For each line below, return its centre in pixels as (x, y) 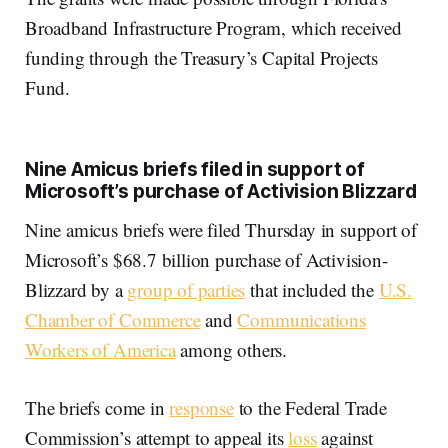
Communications (301, 320)
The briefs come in (97, 408)
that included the (312, 290)
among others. (231, 350)
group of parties (186, 290)
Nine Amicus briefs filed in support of (195, 170)
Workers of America (100, 350)
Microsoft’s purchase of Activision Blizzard (221, 192)
